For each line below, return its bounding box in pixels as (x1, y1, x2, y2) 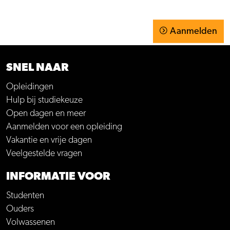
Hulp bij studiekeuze (6, 95, 83, 105)
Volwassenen (6, 218, 55, 227)
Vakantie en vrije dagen (6, 136, 92, 145)
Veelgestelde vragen (6, 149, 82, 159)
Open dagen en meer (6, 109, 86, 119)
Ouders (6, 204, 34, 214)
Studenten (6, 191, 44, 201)
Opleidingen (6, 82, 53, 92)
